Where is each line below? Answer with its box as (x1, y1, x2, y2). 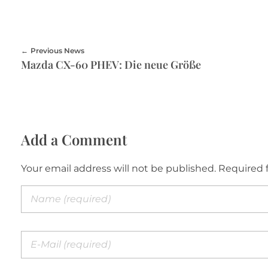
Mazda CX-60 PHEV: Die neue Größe (21, 57, 201, 72)
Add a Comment (21, 130, 127, 150)
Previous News (30, 45, 84, 55)
